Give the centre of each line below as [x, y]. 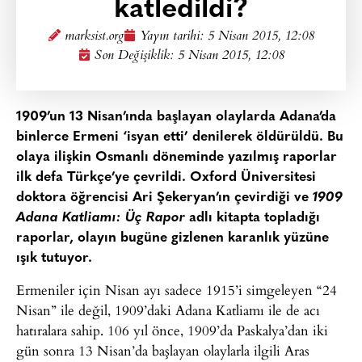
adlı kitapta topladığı [253, 218]
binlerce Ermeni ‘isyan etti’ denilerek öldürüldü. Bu [180, 137]
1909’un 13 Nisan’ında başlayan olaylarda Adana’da [176, 117]
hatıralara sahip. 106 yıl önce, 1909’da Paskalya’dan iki [172, 330]
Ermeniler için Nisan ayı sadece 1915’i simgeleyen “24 [177, 290]
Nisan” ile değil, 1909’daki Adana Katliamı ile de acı [168, 310]
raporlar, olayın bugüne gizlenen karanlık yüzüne [173, 238]
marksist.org [94, 37]
